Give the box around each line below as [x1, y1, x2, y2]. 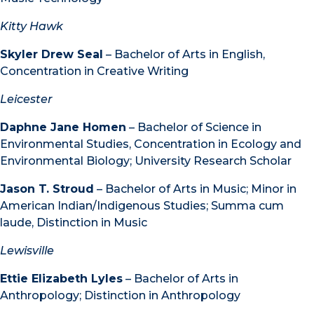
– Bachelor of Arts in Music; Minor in [94, 182, 296, 196]
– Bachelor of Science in [126, 120, 261, 134]
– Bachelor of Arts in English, [103, 47, 265, 61]
